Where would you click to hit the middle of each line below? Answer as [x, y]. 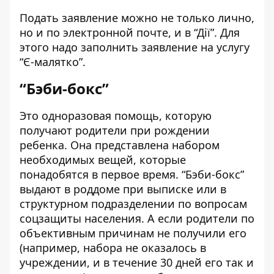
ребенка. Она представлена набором [120, 145]
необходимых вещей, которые [103, 160]
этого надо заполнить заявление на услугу [135, 47]
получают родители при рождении [115, 130]
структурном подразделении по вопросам [133, 204]
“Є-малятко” [51, 62]
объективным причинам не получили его [133, 233]
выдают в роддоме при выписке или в [123, 189]
